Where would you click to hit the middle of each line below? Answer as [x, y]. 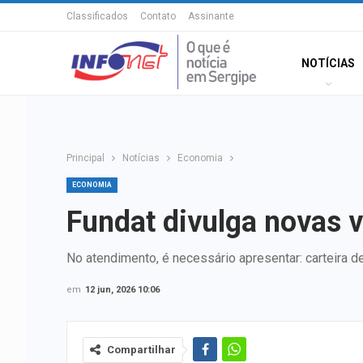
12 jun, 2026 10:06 [122, 290]
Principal [85, 158]
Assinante [211, 16]
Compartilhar [141, 350]
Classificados [97, 16]
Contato [158, 16]
